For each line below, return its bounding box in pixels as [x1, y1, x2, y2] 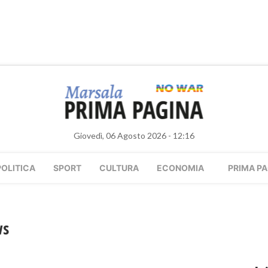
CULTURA [99, 163, 139, 173]
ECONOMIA [157, 163, 204, 173]
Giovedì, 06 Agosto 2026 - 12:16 [74, 130, 194, 141]
